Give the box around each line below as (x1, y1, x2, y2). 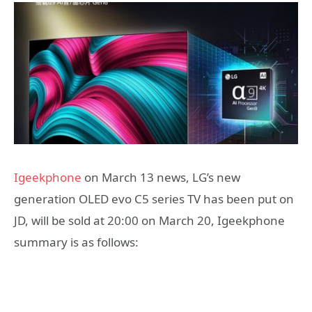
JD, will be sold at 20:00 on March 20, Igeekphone (14, 212, 285, 228)
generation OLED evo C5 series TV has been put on (14, 191, 294, 207)
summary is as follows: (14, 234, 139, 250)
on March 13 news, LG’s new (81, 169, 240, 185)
